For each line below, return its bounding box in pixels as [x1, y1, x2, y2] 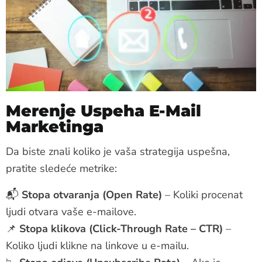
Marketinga [6, 117, 104, 137]
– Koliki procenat [162, 188, 243, 202]
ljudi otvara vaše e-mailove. [6, 205, 136, 219]
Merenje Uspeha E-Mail [6, 101, 201, 121]
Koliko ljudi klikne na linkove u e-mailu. [6, 239, 189, 253]
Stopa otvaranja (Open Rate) [22, 188, 162, 202]
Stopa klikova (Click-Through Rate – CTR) [19, 222, 223, 236]
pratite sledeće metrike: [6, 161, 117, 176]
